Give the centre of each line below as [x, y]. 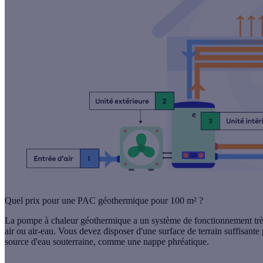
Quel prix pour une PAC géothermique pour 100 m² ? [104, 201]
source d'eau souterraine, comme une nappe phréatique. [107, 242]
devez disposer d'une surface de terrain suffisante [169, 231]
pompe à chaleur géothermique [74, 221]
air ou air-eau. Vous [42, 231]
